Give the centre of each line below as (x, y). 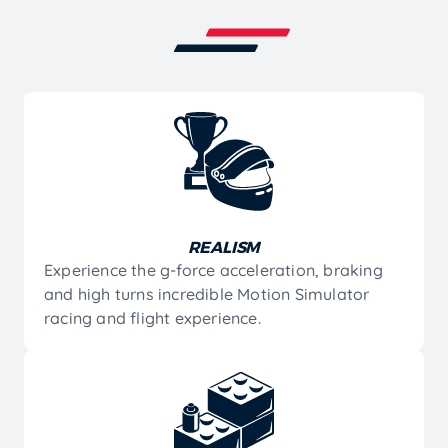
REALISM (224, 246)
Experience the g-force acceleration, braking (213, 269)
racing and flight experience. (152, 317)
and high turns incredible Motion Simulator (207, 293)
